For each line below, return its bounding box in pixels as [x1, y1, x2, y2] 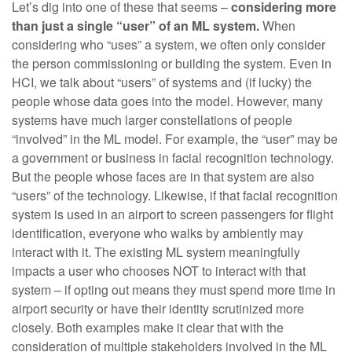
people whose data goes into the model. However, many [12, 92, 323, 110]
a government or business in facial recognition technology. [12, 148, 334, 167]
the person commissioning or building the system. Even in [12, 54, 332, 72]
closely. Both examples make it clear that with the [12, 318, 284, 336]
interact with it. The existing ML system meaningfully [12, 243, 300, 261]
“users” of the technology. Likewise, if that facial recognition [12, 186, 338, 204]
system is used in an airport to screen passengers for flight [12, 205, 333, 223]
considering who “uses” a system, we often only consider [12, 35, 325, 53]
